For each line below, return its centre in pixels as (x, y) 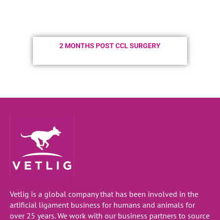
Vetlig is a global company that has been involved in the (104, 194)
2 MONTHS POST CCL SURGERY (110, 45)
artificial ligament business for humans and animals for (102, 205)
